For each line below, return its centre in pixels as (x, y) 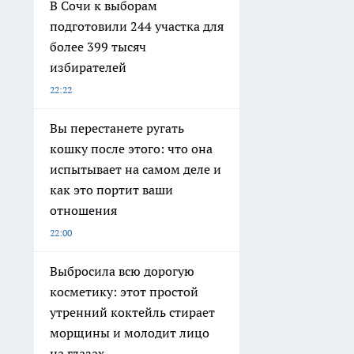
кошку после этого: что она (131, 149)
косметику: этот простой (124, 292)
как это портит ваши (111, 190)
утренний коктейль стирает (132, 313)
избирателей (88, 68)
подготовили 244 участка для (137, 26)
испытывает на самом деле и (136, 169)
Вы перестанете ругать (117, 128)
